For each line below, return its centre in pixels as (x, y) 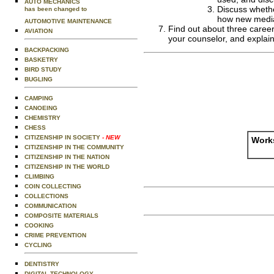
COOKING (39, 225)
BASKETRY (41, 60)
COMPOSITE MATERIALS (61, 216)
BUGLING (39, 79)
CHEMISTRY (43, 118)
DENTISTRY (42, 264)
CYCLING (38, 245)
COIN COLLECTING (53, 186)
